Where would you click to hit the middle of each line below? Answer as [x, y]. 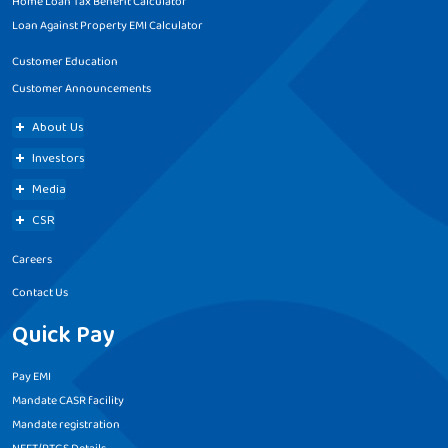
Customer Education [65, 62]
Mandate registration [66, 425]
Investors [58, 159]
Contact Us [40, 293]
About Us [58, 128]
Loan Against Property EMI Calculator [107, 26]
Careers [32, 260]
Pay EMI [31, 377]
